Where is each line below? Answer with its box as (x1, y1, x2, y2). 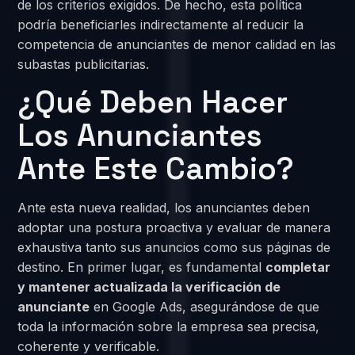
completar (265, 259, 331, 276)
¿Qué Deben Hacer (17, 82, 288, 122)
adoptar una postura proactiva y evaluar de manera (17, 219, 331, 236)
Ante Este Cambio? (17, 149, 295, 189)
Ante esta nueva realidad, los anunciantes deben (17, 200, 311, 216)
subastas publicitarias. (17, 55, 150, 72)
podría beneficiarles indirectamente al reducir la (17, 16, 304, 32)
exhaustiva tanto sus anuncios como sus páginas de (17, 239, 331, 256)
